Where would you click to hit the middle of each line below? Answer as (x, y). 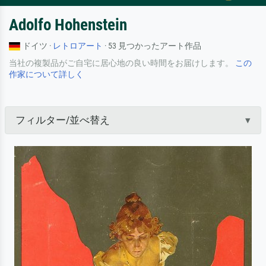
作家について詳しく (46, 74)
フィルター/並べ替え (62, 120)
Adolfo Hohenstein (68, 25)
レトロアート (78, 46)
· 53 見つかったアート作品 (152, 46)
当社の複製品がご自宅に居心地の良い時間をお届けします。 (122, 63)
